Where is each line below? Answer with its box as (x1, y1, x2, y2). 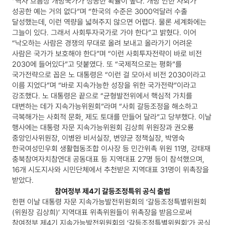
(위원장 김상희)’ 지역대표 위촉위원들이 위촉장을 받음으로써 (12, 208, 192, 217)
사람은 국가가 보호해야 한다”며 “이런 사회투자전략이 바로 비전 (12, 49, 202, 59)
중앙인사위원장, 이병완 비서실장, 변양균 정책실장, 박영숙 (12, 134, 185, 143)
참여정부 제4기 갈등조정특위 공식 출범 (55, 187, 170, 196)
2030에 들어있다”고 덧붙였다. (12, 60, 106, 69)
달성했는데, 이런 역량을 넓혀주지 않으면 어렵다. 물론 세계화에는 (12, 18, 206, 27)
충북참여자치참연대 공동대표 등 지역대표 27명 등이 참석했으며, (12, 155, 204, 164)
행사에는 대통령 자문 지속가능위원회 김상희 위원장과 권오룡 (12, 123, 194, 133)
